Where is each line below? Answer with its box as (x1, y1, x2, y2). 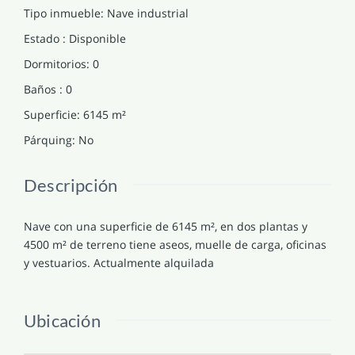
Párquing (24, 132, 72, 147)
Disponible (69, 30, 126, 46)
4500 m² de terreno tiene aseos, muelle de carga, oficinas (24, 236, 326, 252)
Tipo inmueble (24, 5, 101, 21)
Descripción (24, 174, 118, 196)
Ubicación (24, 309, 101, 331)
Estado (24, 30, 63, 46)
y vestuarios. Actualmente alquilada (24, 254, 214, 270)
